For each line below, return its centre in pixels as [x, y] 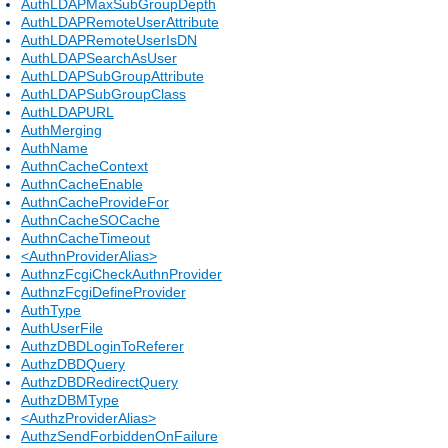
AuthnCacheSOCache [90, 219]
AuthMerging [61, 129]
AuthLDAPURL [67, 111]
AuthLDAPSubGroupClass [103, 93]
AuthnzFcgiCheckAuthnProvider [121, 273]
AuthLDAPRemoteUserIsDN [109, 39]
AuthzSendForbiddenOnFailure [119, 435]
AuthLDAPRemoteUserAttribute [120, 21]
